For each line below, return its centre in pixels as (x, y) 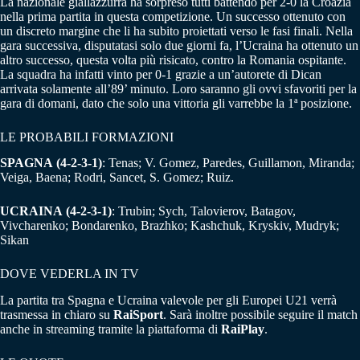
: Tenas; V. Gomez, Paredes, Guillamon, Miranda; (228, 163)
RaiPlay (243, 329)
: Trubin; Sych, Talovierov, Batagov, (204, 211)
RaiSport (138, 315)
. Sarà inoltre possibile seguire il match (260, 315)
